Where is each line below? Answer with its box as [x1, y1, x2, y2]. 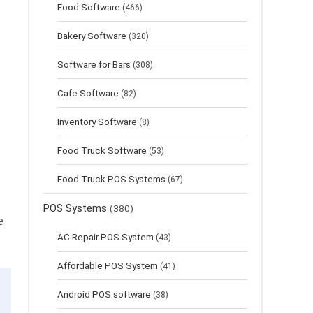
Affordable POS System [57, 260, 158, 271]
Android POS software [57, 289, 151, 300]
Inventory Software [57, 116, 137, 127]
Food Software [57, 1, 120, 13]
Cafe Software [57, 87, 119, 99]
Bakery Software [57, 30, 126, 41]
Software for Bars [57, 59, 131, 70]
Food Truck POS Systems [57, 173, 166, 184]
